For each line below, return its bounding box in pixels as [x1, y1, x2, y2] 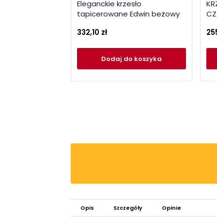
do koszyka [124, 54, 162, 63]
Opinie [162, 204, 181, 212]
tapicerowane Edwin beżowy [77, 8, 180, 19]
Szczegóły [113, 204, 142, 212]
